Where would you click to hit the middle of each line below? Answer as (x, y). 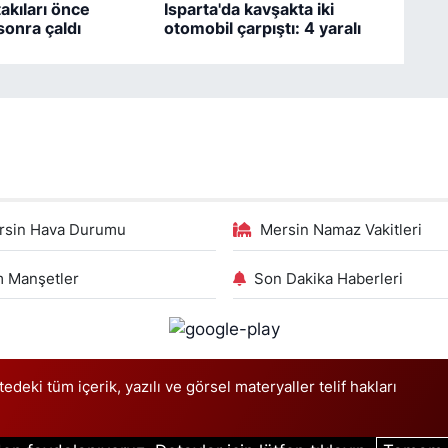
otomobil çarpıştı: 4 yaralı (262, 28)
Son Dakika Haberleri (328, 278)
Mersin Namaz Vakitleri (341, 230)
